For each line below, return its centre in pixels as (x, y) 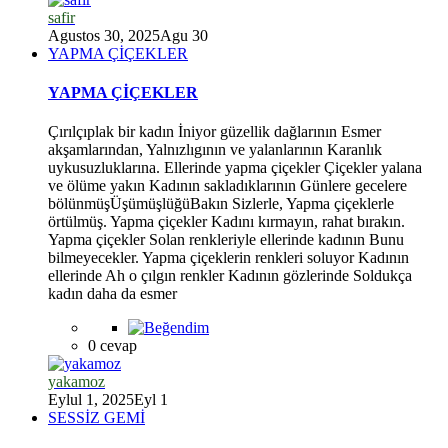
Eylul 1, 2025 (91, 400)
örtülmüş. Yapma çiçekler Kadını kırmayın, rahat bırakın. (226, 222)
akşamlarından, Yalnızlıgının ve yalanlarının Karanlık (215, 150)
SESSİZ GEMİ (96, 418)
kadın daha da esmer (112, 294)
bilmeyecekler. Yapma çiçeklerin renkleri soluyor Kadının (228, 258)
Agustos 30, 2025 (104, 35)
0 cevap (112, 346)
